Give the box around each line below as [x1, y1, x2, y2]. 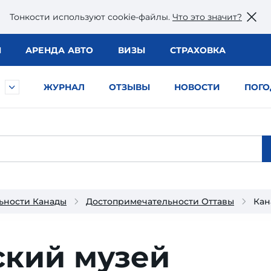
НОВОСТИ [174, 82, 220, 93]
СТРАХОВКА [169, 45, 226, 56]
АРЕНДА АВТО [25, 45, 94, 56]
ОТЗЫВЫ [109, 82, 150, 93]
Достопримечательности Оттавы [86, 196, 234, 207]
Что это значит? [172, 11, 242, 22]
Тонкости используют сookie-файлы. [10, 11, 172, 22]
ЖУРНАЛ [44, 82, 85, 93]
